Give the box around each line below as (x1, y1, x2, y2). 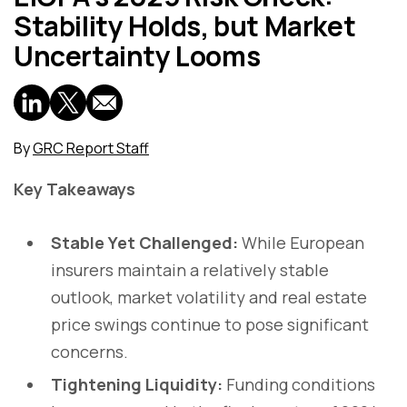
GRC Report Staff (33, 137, 149, 158)
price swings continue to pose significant (51, 313, 369, 335)
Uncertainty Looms (14, 36, 261, 74)
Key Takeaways (14, 177, 135, 200)
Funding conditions (223, 372, 375, 395)
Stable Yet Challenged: (51, 231, 238, 253)
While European (238, 231, 364, 253)
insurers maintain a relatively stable (51, 258, 329, 281)
